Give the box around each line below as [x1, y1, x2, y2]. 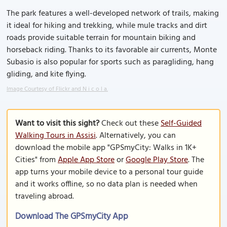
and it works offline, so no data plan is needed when [15, 178, 198, 191]
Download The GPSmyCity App [15, 210, 128, 223]
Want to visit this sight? [15, 117, 99, 130]
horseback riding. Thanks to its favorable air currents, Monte [7, 44, 217, 57]
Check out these [99, 117, 161, 130]
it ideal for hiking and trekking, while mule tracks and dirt [7, 19, 207, 32]
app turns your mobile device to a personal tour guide [15, 166, 203, 179]
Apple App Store [58, 154, 115, 167]
